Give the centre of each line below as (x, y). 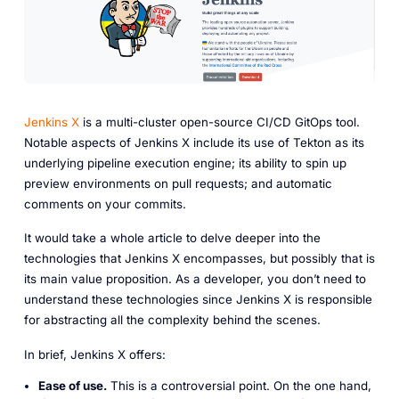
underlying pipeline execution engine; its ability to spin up (185, 163)
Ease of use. (72, 385)
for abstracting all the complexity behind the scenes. (172, 320)
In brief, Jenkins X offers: (94, 354)
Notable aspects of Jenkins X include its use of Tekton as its (194, 142)
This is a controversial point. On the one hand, (239, 385)
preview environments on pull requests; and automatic (178, 183)
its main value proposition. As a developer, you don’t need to (195, 279)
